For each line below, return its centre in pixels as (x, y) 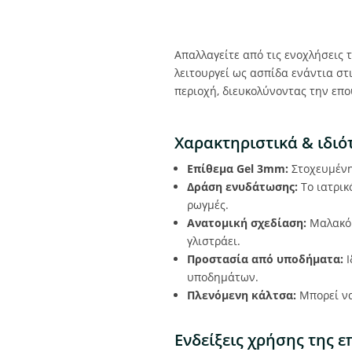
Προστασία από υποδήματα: (265, 259)
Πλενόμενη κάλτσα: (242, 295)
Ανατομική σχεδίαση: (247, 223)
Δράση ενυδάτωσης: (242, 187)
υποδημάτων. (223, 277)
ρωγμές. (208, 205)
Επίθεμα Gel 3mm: (238, 169)
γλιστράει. (214, 241)
